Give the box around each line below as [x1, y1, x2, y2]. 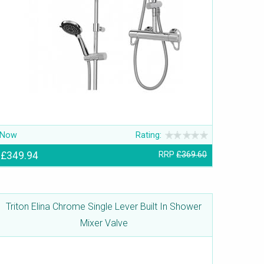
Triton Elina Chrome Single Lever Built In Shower [6, 201, 202, 213]
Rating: [136, 130, 162, 140]
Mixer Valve [80, 217, 128, 229]
